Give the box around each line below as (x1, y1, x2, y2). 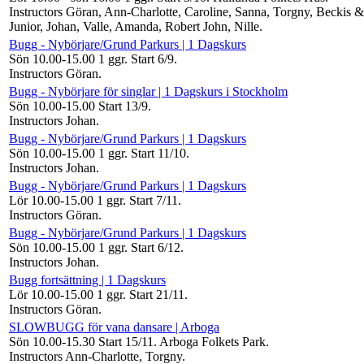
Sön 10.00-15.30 (9, 334, 98, 349)
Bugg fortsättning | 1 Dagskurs (9, 272, 166, 287)
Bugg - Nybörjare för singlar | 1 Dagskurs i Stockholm (9, 84, 288, 98)
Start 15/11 (98, 334, 154, 349)
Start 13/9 (98, 98, 148, 113)
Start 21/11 (129, 287, 184, 301)
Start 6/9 (131, 51, 174, 66)
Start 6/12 (131, 240, 180, 254)
